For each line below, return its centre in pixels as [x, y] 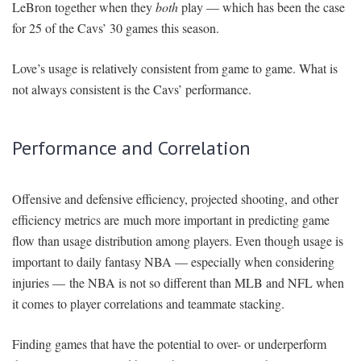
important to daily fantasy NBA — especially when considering [173, 262]
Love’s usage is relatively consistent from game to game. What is [175, 68]
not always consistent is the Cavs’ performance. [132, 89]
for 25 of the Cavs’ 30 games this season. [116, 28]
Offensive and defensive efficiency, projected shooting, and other [175, 199]
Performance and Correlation [131, 148]
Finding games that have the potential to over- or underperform [169, 344]
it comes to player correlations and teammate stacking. [148, 304]
